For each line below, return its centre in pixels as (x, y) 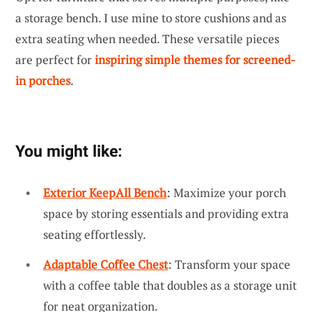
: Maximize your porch (226, 192)
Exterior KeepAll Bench (105, 192)
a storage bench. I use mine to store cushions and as (151, 17)
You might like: (69, 151)
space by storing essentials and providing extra (166, 213)
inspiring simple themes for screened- (195, 59)
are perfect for (55, 59)
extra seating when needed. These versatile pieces (147, 38)
